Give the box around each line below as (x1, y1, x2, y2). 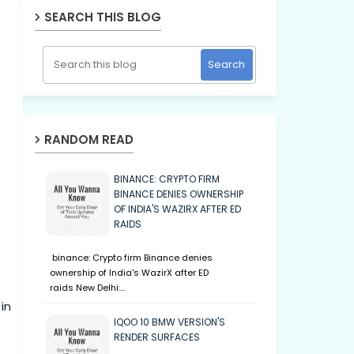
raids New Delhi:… (49, 281, 125, 294)
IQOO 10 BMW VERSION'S (113, 315, 225, 329)
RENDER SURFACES (113, 330, 200, 344)
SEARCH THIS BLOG (43, 9, 161, 25)
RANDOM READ (43, 131, 134, 148)
